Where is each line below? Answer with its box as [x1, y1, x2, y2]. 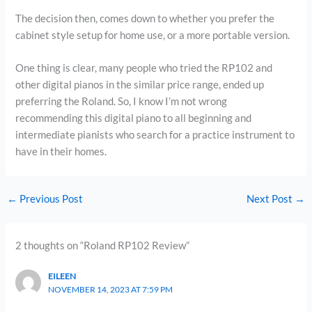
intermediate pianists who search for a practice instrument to [15, 128, 295, 141]
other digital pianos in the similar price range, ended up [15, 78, 265, 91]
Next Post [247, 192, 295, 205]
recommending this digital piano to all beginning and [15, 111, 252, 124]
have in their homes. [15, 145, 107, 157]
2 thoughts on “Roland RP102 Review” [15, 240, 190, 252]
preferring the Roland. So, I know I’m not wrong [15, 95, 228, 107]
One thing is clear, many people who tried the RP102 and [15, 61, 273, 74]
